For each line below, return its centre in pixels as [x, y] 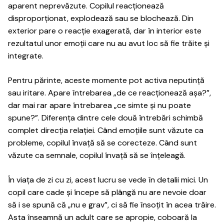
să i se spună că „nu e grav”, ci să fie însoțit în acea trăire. [112, 205]
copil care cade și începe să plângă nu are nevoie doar [107, 192]
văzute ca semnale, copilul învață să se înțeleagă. [97, 155]
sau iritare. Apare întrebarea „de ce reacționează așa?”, [109, 93]
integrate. [26, 56]
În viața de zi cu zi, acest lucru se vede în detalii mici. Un [108, 180]
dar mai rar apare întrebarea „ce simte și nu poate [99, 105]
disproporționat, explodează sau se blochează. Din [101, 18]
